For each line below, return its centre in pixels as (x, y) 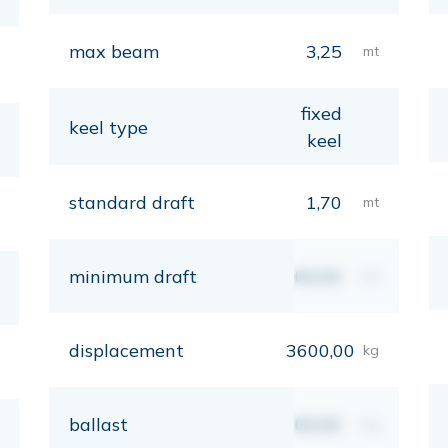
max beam (114, 51)
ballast (98, 424)
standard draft (132, 202)
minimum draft (133, 276)
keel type (108, 127)
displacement (126, 350)
